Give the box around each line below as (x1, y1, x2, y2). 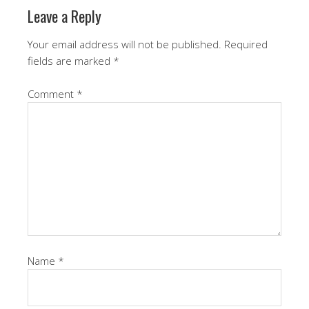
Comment (28, 86, 77, 101)
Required (224, 37, 268, 51)
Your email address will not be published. (28, 37, 221, 51)
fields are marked (28, 53, 113, 68)
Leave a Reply (28, 4, 101, 27)
